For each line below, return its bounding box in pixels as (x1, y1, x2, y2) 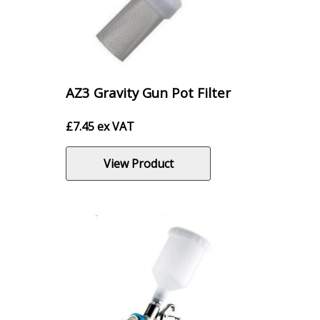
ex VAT (97, 119, 134, 135)
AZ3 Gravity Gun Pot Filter (66, 84, 231, 102)
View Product (103, 155, 174, 171)
